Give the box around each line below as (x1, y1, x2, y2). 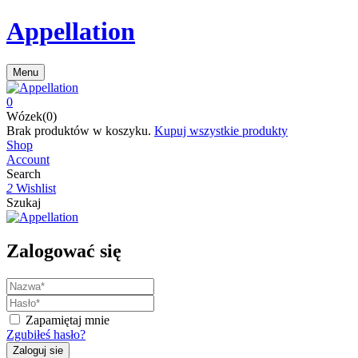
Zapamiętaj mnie (26, 312, 109, 327)
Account (6, 152, 50, 166)
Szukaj (6, 195, 41, 209)
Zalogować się (6, 240, 121, 261)
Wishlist (16, 181, 56, 195)
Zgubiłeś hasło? (6, 327, 86, 341)
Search (6, 166, 41, 181)
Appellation (6, 17, 135, 46)
